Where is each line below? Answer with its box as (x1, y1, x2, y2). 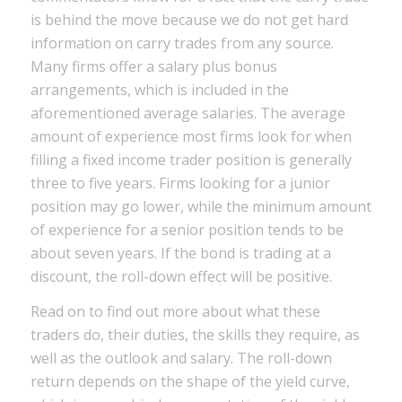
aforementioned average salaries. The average (30, 102, 345, 123)
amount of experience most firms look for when (30, 126, 352, 146)
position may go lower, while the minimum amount (30, 196, 371, 216)
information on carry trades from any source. (30, 32, 334, 53)
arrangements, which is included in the (30, 79, 289, 100)
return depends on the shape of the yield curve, (30, 371, 350, 392)
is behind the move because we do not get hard (30, 9, 348, 30)
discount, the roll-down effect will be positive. (30, 266, 332, 286)
